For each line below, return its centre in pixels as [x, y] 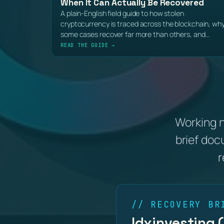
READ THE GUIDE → [88, 45]
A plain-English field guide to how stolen [122, 13]
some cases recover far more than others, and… [135, 34]
